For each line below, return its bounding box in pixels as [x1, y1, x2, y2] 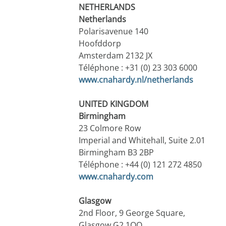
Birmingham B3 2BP [78, 147, 154, 158]
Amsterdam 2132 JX [78, 50, 152, 62]
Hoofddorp [78, 38, 121, 49]
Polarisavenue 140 [78, 26, 148, 37]
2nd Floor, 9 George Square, [78, 207, 185, 219]
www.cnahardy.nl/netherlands [78, 74, 193, 86]
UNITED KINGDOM [78, 98, 148, 110]
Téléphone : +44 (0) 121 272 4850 [78, 159, 202, 171]
